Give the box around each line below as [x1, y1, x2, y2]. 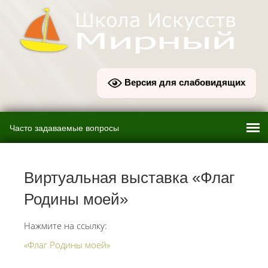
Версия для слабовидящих [122, 77, 245, 87]
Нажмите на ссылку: [24, 220, 107, 232]
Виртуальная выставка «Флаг [24, 169, 234, 187]
